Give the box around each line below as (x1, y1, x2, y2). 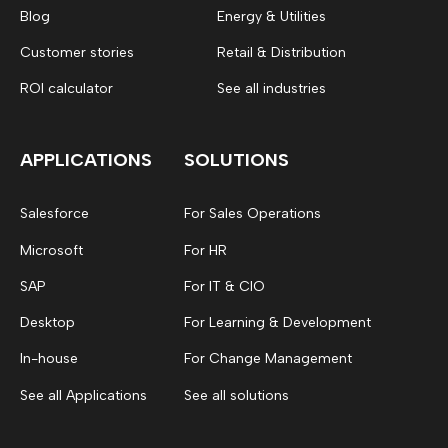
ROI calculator (20, 80, 113, 98)
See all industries (217, 80, 326, 98)
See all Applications (20, 386, 147, 404)
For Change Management (184, 350, 352, 368)
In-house (20, 350, 78, 368)
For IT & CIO (184, 277, 265, 295)
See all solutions (184, 386, 289, 404)
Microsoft (20, 241, 83, 259)
